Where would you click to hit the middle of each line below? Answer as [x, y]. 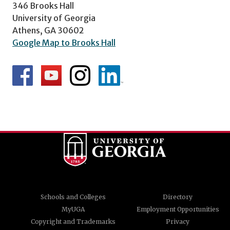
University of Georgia [54, 18]
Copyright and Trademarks [73, 222]
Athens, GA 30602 [48, 30]
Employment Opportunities [178, 209]
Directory [178, 197]
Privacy [178, 222]
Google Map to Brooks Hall [64, 42]
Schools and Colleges [73, 197]
